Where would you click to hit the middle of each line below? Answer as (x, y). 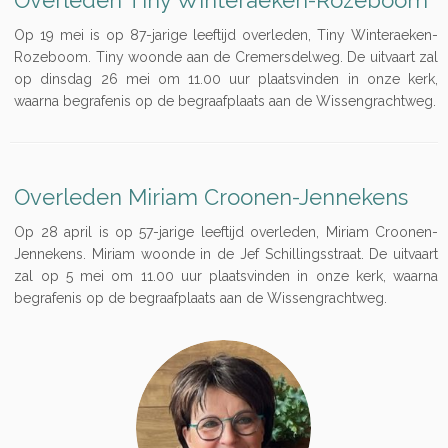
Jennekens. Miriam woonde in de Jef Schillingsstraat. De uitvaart (226, 254)
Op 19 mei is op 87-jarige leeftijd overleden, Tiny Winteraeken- (226, 35)
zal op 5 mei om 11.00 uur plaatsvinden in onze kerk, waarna (226, 276)
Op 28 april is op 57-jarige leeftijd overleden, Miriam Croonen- (226, 232)
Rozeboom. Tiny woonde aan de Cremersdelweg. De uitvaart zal (226, 57)
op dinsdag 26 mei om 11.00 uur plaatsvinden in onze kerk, (226, 79)
